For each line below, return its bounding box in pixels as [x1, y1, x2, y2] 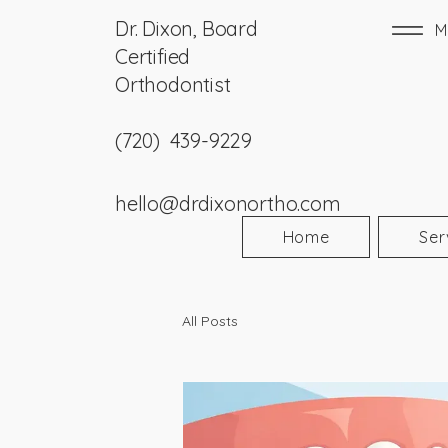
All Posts [182, 311, 238, 330]
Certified [115, 44, 191, 69]
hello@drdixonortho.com [115, 191, 341, 216]
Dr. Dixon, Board [115, 16, 258, 41]
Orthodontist [115, 72, 231, 97]
